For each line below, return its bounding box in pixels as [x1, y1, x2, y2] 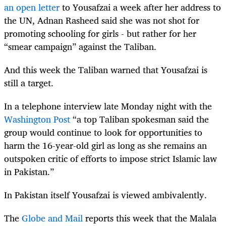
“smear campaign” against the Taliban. [4, 38, 156, 54]
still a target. [4, 75, 53, 90]
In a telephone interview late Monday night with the [4, 98, 212, 114]
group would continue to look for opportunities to [4, 124, 202, 140]
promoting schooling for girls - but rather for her [4, 25, 196, 41]
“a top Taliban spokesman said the [70, 111, 209, 127]
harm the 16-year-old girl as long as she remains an [4, 137, 207, 153]
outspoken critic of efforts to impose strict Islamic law [4, 150, 217, 166]
